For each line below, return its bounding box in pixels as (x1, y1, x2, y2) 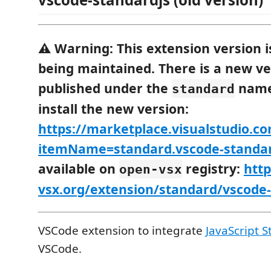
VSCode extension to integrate (38, 222, 206, 238)
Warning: (54, 39, 113, 57)
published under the (38, 79, 172, 97)
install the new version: (38, 99, 189, 117)
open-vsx (119, 161, 182, 177)
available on (38, 159, 119, 177)
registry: (182, 159, 244, 177)
